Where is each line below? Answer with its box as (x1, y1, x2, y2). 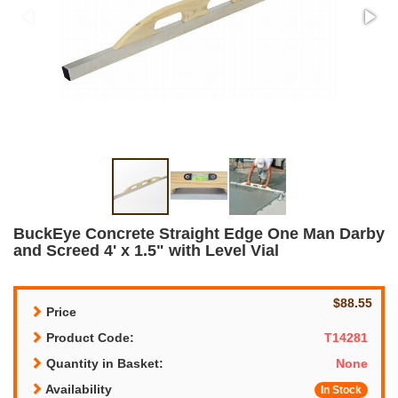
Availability (43, 381, 112, 396)
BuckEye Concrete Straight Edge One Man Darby (13, 224, 385, 243)
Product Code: (43, 330, 134, 345)
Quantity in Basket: (43, 355, 163, 370)
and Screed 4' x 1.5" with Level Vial (13, 241, 279, 259)
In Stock (321, 383, 362, 396)
